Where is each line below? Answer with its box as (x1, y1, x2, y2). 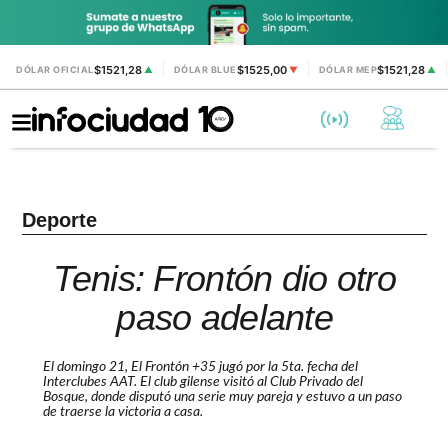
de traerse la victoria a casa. (42, 405, 203, 420)
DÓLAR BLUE (173, 64, 237, 76)
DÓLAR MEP (318, 64, 377, 76)
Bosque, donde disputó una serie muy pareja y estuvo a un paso (42, 390, 402, 405)
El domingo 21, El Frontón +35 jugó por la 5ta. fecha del (42, 360, 358, 375)
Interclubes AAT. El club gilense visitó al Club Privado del (42, 375, 363, 390)
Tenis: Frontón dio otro (53, 257, 396, 299)
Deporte (22, 208, 98, 231)
